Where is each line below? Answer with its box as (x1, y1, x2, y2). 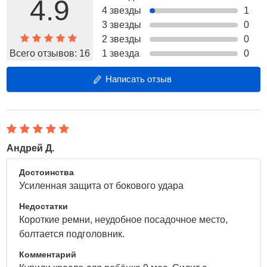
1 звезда (102, 48, 140, 58)
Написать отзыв (105, 74, 172, 84)
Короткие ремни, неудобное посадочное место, (19, 215, 228, 225)
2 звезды (102, 34, 142, 44)
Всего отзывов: (10, 48, 80, 58)
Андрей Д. (7, 143, 55, 153)
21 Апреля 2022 (184, 167, 254, 177)
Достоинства (19, 167, 74, 177)
